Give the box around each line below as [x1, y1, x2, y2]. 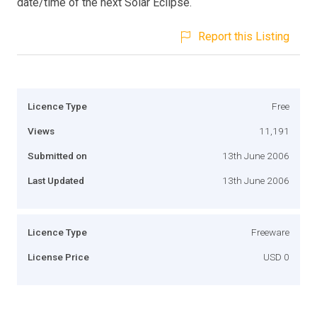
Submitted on [28, 149, 87, 161]
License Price [28, 250, 89, 263]
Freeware [251, 226, 289, 238]
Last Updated [28, 174, 84, 186]
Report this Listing [198, 29, 289, 43]
